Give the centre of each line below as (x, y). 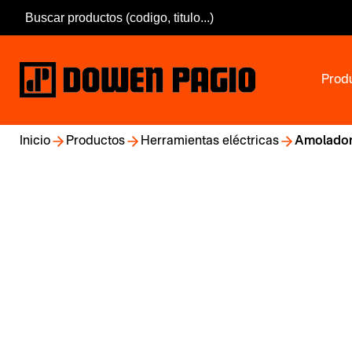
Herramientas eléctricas (210, 141)
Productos (95, 141)
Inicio (35, 141)
